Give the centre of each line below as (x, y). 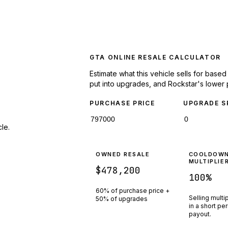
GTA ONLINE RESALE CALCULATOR (155, 57)
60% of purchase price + (133, 190)
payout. (200, 214)
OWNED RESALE (123, 154)
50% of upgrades (122, 198)
